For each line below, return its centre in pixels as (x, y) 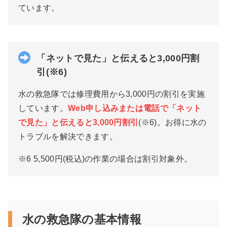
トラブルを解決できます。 (68, 137)
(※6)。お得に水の (173, 123)
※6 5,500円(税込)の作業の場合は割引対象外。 (105, 159)
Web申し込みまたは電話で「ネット (135, 108)
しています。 (43, 108)
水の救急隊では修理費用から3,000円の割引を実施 (111, 94)
